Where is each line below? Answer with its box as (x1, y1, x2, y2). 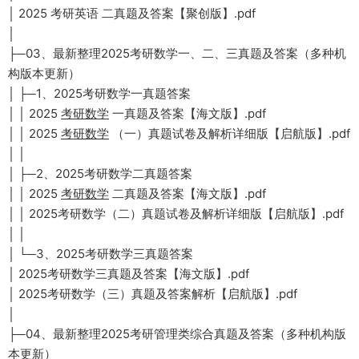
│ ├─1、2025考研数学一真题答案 (8, 86, 191, 102)
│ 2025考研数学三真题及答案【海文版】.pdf (8, 266, 249, 282)
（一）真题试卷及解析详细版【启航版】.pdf (109, 126, 350, 142)
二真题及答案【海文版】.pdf (109, 186, 266, 202)
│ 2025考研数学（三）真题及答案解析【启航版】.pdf (8, 286, 297, 302)
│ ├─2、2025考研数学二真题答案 (8, 166, 192, 182)
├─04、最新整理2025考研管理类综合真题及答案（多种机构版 (8, 326, 346, 342)
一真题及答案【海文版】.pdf (109, 106, 266, 122)
